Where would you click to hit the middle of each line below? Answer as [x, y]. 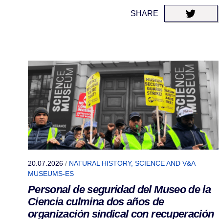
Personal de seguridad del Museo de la [120, 190]
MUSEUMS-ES [51, 174]
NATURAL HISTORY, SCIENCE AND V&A [132, 164]
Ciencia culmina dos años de [96, 202]
